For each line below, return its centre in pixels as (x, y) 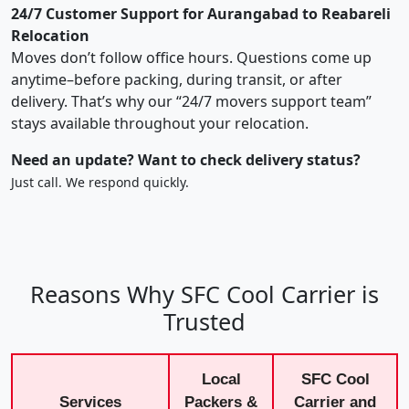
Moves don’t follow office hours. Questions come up (191, 57)
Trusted (204, 321)
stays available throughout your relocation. (160, 123)
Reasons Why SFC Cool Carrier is (204, 294)
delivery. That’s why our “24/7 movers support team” (191, 101)
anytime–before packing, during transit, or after (177, 79)
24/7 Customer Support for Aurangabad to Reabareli (201, 13)
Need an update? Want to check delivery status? (186, 159)
